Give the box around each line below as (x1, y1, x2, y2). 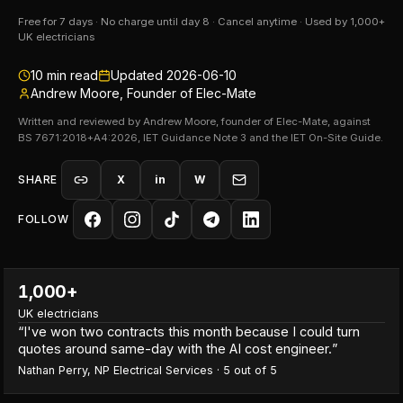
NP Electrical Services (94, 363, 213, 377)
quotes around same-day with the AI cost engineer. (18, 341, 332, 356)
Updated (111, 67, 166, 83)
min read (43, 67, 98, 83)
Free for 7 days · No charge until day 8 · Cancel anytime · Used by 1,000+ (18, 15, 385, 28)
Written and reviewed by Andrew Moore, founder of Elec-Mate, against (18, 115, 371, 128)
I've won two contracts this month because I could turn (23, 324, 360, 339)
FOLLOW (18, 212, 69, 226)
